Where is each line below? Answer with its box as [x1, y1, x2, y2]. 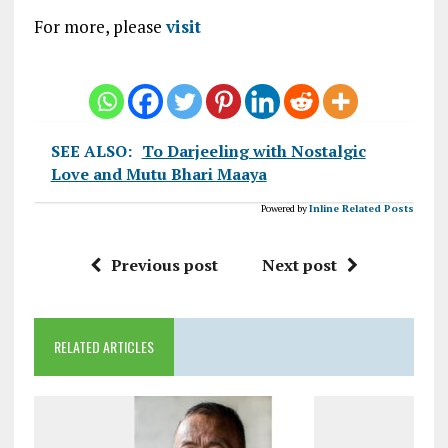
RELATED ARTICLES [53, 335, 154, 357]
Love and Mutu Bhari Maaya [50, 162, 267, 185]
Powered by [261, 201, 308, 215]
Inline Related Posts [309, 201, 415, 215]
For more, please [33, 14, 166, 38]
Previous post [110, 253, 218, 276]
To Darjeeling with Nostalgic [141, 139, 366, 162]
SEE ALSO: [50, 139, 132, 162]
